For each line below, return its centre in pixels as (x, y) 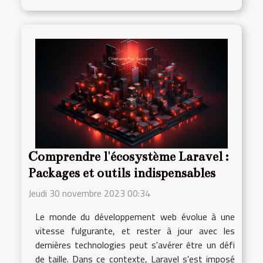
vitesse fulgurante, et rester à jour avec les (135, 230)
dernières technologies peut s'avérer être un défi (135, 245)
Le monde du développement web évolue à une (135, 216)
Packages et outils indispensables (122, 173)
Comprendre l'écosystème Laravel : (128, 156)
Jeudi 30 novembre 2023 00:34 (89, 193)
